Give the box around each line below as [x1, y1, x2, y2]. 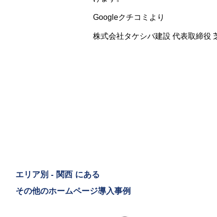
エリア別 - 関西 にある [15, 170, 100, 179]
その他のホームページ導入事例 [15, 186, 131, 196]
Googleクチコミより [93, 13, 165, 21]
